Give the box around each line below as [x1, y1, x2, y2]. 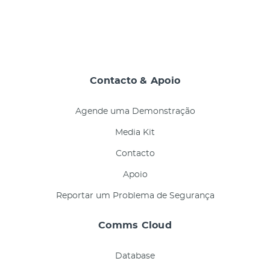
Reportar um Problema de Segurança [55, 192, 215, 201]
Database [115, 252, 155, 261]
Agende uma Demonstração [75, 107, 195, 116]
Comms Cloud [98, 221, 172, 231]
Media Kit [115, 128, 155, 137]
